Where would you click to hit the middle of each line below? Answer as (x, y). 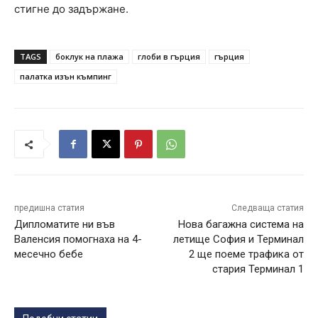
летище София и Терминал (238, 240)
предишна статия (49, 208)
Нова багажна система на (241, 225)
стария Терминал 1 (258, 269)
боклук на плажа (89, 57)
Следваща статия (267, 208)
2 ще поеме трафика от (246, 254)
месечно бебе (49, 254)
